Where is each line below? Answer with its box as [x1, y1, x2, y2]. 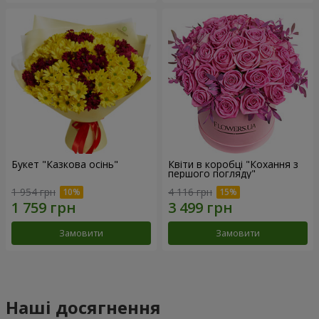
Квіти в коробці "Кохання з [168, 157, 298, 172]
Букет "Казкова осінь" [11, 157, 118, 172]
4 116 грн [168, 184, 212, 199]
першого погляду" [168, 167, 256, 181]
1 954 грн [11, 184, 56, 199]
